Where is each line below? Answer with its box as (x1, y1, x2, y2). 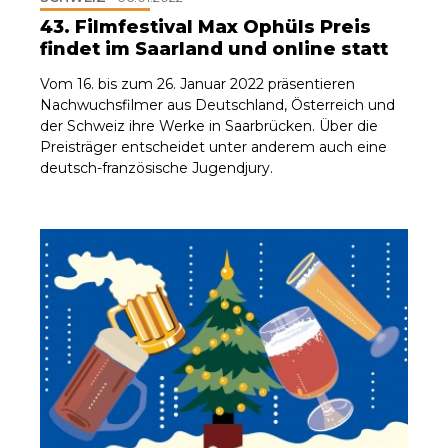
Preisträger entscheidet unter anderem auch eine (40, 137, 387, 156)
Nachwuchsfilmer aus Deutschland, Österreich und (40, 95, 395, 114)
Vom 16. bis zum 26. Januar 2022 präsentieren (40, 74, 355, 93)
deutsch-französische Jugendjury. (40, 158, 273, 177)
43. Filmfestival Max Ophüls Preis (40, 15, 371, 38)
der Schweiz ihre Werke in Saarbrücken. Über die (40, 116, 378, 135)
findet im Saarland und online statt (40, 37, 388, 60)
